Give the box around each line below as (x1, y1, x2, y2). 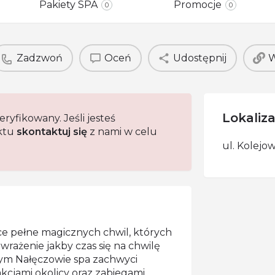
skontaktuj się (17, 126, 87, 137)
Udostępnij (173, 52, 227, 64)
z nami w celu (87, 126, 157, 137)
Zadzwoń (17, 52, 63, 64)
